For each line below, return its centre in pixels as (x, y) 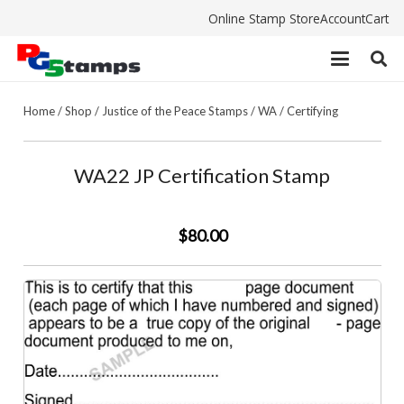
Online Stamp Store (264, 18)
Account (343, 18)
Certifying (312, 110)
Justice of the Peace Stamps (174, 110)
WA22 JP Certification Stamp (202, 175)
